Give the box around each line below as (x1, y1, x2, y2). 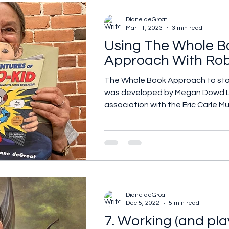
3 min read (172, 24, 202, 31)
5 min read (169, 200, 199, 207)
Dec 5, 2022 (126, 200, 159, 207)
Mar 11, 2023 (126, 24, 163, 31)
